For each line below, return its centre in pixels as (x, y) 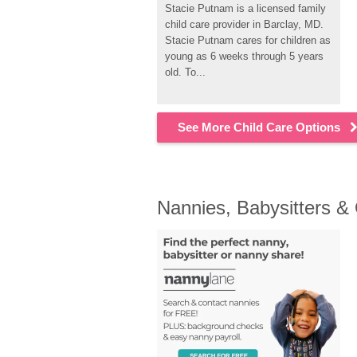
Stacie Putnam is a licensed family (245, 8)
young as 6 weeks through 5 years (244, 56)
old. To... (185, 72)
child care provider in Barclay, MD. (244, 24)
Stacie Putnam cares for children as (248, 40)
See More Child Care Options (259, 127)
